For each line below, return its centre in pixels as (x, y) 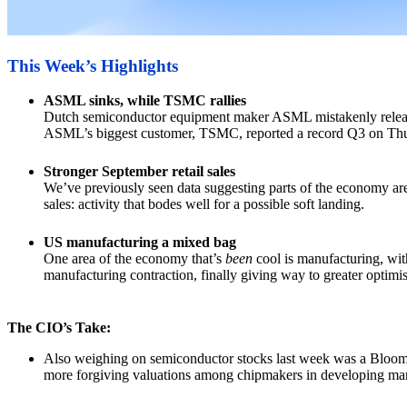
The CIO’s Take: (59, 328)
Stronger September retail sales (139, 172)
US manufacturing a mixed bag (140, 243)
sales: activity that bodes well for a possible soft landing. (204, 204)
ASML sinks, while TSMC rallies (145, 101)
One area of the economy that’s (134, 259)
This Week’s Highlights (93, 65)
